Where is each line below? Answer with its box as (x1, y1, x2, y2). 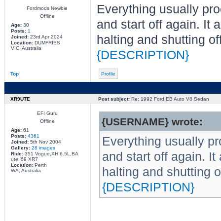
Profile (101, 71, 115, 76)
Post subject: (98, 96, 130, 102)
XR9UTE (10, 96, 30, 102)
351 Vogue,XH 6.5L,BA (23, 151, 78, 156)
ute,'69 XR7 (10, 156, 38, 162)
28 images (31, 145, 55, 150)
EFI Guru (37, 110, 58, 116)
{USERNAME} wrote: (101, 116, 203, 127)
